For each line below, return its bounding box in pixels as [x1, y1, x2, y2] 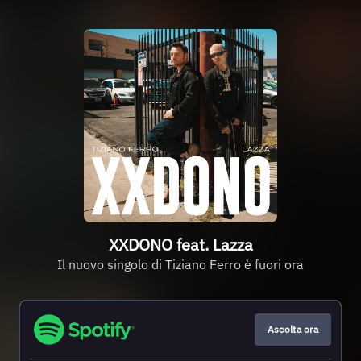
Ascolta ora [267, 323, 318, 335]
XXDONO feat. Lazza [108, 234, 253, 255]
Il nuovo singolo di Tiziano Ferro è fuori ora [57, 256, 304, 272]
